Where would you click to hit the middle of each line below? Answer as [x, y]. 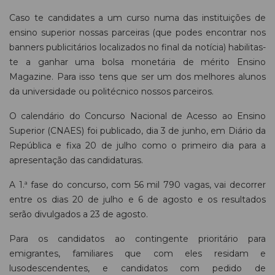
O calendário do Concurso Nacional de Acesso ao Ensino [137, 116]
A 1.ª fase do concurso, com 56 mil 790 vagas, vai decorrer [137, 185]
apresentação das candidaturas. [76, 161]
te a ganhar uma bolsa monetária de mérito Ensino [137, 62]
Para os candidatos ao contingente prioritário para [137, 239]
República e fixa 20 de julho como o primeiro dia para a [137, 146]
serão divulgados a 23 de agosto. [79, 215]
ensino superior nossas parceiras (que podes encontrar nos [137, 33]
